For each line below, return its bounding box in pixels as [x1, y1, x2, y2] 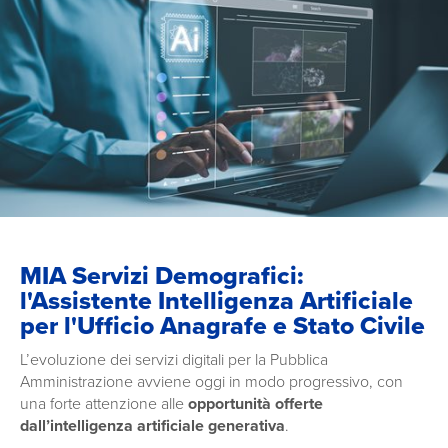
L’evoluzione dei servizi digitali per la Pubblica [20, 349, 328, 370]
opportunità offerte [188, 393, 323, 414]
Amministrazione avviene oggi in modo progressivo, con [20, 371, 403, 392]
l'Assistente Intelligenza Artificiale [20, 285, 413, 316]
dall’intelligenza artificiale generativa [20, 415, 285, 436]
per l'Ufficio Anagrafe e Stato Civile [20, 310, 425, 341]
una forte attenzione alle [20, 393, 188, 414]
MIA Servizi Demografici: [20, 260, 303, 291]
